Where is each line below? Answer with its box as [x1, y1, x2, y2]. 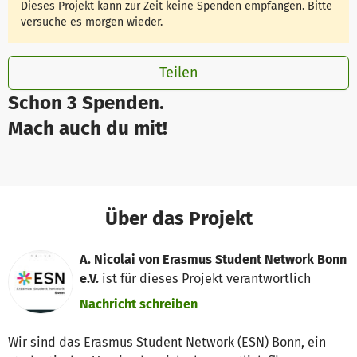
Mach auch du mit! [8, 116, 167, 140]
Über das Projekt [104, 206, 253, 229]
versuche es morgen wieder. [21, 14, 163, 29]
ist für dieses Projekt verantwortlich [99, 271, 312, 287]
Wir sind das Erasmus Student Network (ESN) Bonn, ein [8, 335, 326, 351]
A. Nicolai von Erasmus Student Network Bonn [80, 252, 347, 268]
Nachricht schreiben [80, 296, 198, 312]
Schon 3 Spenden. [8, 91, 164, 115]
